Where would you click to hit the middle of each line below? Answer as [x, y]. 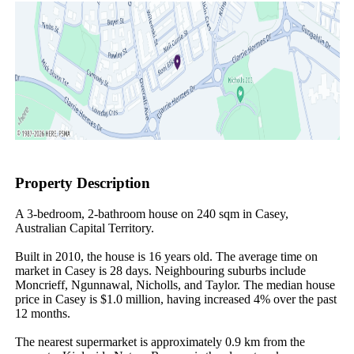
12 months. [42, 313]
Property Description [82, 183]
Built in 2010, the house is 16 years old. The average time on [166, 256]
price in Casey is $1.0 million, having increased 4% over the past [175, 299]
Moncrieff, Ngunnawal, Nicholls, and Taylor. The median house [175, 284]
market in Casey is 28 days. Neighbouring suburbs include [160, 270]
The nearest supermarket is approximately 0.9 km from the [160, 341]
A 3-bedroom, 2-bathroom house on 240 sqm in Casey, [151, 213]
